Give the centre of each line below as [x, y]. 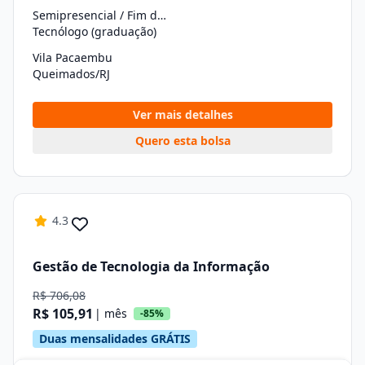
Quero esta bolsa [182, 141]
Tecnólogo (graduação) [95, 31]
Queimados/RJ [71, 74]
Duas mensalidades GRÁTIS [115, 339]
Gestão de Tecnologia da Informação [151, 266]
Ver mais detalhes [182, 114]
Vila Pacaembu [73, 57]
